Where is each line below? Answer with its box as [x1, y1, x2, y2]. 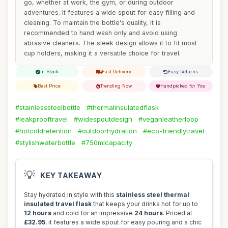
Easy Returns [168, 69, 198, 74]
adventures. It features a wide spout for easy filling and [24, 9, 195, 16]
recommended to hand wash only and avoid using [24, 29, 177, 37]
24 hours [134, 209, 163, 217]
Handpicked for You [160, 83, 206, 89]
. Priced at [163, 209, 192, 217]
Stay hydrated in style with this [24, 191, 116, 198]
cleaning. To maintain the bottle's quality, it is [24, 19, 161, 26]
